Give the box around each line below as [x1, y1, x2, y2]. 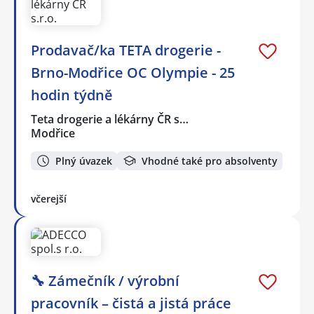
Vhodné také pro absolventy [142, 153, 278, 168]
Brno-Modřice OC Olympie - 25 [31, 63, 235, 83]
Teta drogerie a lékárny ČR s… [31, 111, 190, 128]
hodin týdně [31, 86, 113, 105]
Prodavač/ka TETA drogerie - [31, 41, 221, 60]
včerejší [31, 191, 67, 205]
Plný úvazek [55, 153, 112, 168]
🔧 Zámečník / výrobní [31, 271, 179, 290]
